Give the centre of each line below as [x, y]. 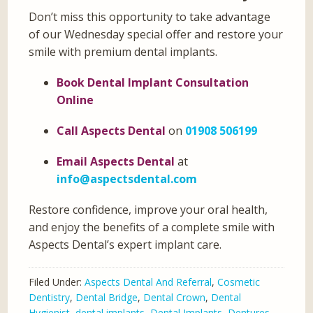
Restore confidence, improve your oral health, [148, 210]
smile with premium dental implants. [123, 52]
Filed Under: [57, 282]
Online [75, 100]
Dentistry [50, 298]
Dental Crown [175, 298]
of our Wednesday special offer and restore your [156, 35]
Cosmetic [239, 282]
